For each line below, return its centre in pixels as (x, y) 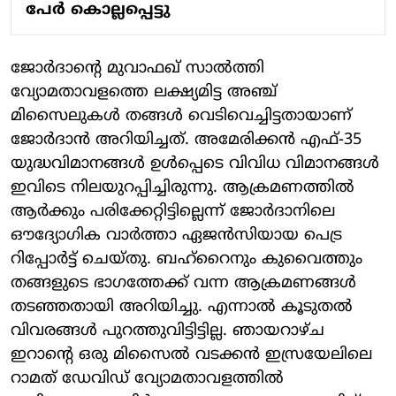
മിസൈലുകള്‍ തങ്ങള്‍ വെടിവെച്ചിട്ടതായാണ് (181, 116)
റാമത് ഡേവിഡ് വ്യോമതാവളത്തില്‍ (147, 378)
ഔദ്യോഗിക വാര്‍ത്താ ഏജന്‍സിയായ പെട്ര (176, 235)
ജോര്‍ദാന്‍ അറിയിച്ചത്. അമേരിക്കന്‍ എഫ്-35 (186, 140)
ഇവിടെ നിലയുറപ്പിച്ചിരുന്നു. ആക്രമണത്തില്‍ (183, 187)
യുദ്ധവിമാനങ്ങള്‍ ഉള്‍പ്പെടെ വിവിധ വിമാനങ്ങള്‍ (195, 164)
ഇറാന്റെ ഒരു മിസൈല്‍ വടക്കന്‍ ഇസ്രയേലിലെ (191, 354)
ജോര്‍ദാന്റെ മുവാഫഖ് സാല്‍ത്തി (137, 68)
